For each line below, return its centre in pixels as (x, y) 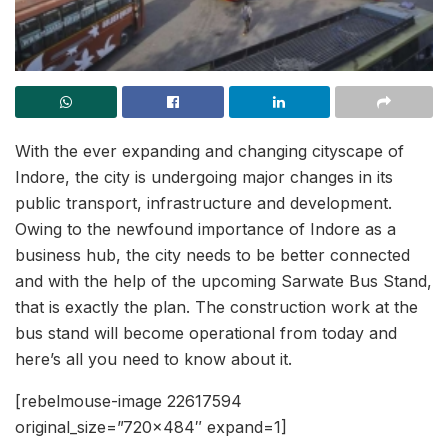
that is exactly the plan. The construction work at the (216, 307)
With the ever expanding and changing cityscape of (209, 151)
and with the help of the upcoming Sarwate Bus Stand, (223, 281)
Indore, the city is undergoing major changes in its (204, 177)
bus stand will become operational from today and (206, 333)
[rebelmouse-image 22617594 (128, 401)
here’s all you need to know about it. (153, 359)
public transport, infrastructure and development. (203, 203)
